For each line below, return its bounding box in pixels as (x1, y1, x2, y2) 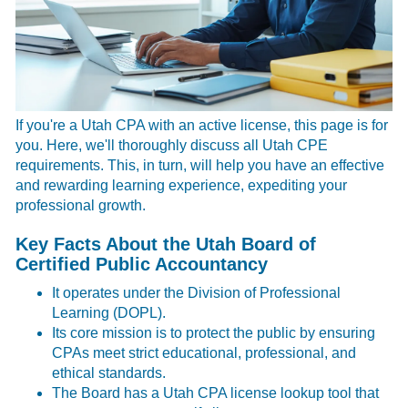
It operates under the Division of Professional (52, 284, 342, 301)
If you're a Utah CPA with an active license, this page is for (15, 117, 389, 133)
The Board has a (52, 384, 160, 401)
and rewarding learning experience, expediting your (15, 177, 348, 193)
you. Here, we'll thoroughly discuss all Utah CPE (15, 137, 329, 153)
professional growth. (15, 197, 147, 213)
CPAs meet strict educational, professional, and (52, 344, 357, 361)
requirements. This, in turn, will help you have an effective (15, 157, 385, 173)
